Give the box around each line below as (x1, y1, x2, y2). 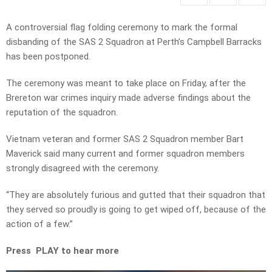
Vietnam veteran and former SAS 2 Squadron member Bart (6, 134, 243, 145)
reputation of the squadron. (6, 107, 118, 118)
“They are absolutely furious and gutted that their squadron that (6, 189, 265, 201)
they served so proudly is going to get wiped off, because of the (6, 204, 266, 216)
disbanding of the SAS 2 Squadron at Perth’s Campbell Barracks (6, 36, 262, 48)
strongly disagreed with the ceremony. (6, 163, 159, 174)
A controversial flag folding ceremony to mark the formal (6, 22, 237, 33)
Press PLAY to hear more (6, 245, 121, 257)
